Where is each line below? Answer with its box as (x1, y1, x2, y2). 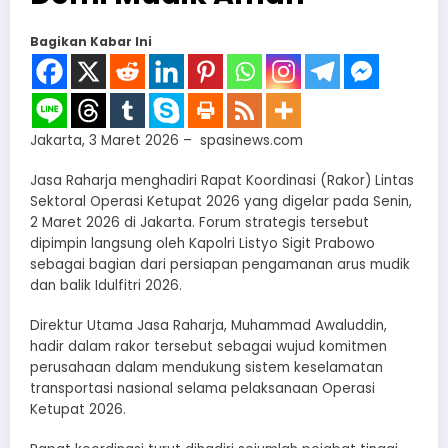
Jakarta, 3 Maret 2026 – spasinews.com (30, 130, 303, 150)
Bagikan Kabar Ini (30, 32, 152, 50)
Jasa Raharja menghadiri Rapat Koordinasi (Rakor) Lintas (30, 170, 414, 190)
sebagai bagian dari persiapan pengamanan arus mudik (30, 254, 410, 274)
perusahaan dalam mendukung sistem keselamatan (30, 358, 383, 378)
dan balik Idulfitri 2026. (30, 275, 182, 295)
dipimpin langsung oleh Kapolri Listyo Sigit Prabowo (30, 233, 375, 253)
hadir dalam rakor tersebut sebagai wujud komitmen (30, 337, 387, 357)
